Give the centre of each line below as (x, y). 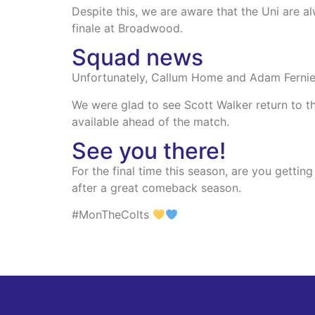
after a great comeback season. (156, 188)
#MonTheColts (112, 215)
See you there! (149, 151)
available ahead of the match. (150, 121)
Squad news (137, 58)
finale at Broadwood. (127, 28)
